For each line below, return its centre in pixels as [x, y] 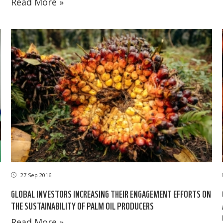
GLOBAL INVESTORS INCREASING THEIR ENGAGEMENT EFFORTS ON [111, 194]
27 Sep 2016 [35, 175]
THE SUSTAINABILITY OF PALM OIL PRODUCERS [83, 206]
